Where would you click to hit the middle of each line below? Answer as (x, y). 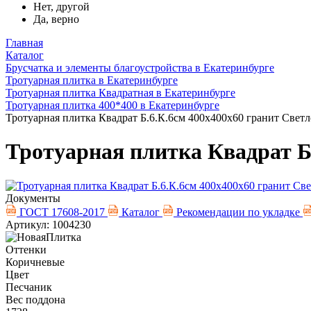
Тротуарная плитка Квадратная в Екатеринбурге (120, 93)
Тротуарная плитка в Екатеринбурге (92, 80)
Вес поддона (35, 299)
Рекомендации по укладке (238, 212)
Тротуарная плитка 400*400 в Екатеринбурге (112, 105)
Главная (24, 43)
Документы (33, 198)
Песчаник (29, 287)
